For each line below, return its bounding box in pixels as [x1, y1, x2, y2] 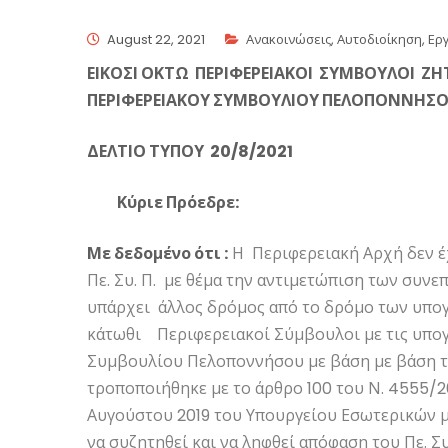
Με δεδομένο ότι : [87, 242, 228, 265]
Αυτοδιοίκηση [337, 30, 422, 49]
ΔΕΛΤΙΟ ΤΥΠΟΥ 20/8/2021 [87, 140, 293, 163]
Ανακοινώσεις [246, 30, 331, 49]
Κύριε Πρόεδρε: [87, 191, 239, 214]
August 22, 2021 [107, 30, 205, 49]
